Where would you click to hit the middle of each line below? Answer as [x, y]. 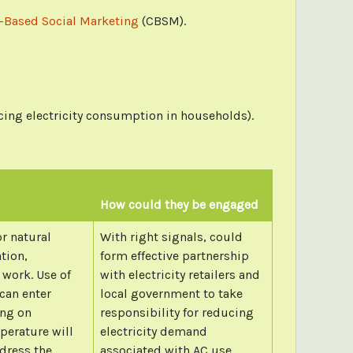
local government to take [171, 293]
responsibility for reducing [176, 312]
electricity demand [153, 331]
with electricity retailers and [180, 274]
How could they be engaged [179, 204]
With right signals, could [171, 236]
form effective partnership [174, 255]
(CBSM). [162, 20]
